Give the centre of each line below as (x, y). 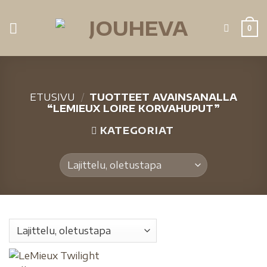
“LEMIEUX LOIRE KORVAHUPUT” (133, 108)
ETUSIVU (52, 97)
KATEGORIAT (137, 131)
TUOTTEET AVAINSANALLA (162, 97)
